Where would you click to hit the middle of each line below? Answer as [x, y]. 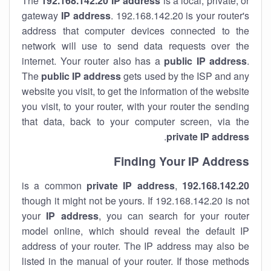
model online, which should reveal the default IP [135, 231]
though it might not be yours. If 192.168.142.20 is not [135, 201]
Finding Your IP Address [181, 161]
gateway [41, 15]
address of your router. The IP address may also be [135, 246]
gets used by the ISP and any [185, 76]
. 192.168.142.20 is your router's [180, 15]
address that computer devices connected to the [135, 31]
